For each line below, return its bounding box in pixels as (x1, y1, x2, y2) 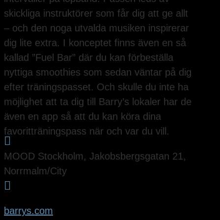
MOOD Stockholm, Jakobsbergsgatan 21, (4, 150, 186, 162)
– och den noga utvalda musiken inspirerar (4, 22, 189, 33)
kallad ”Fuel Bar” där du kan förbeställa (4, 52, 173, 63)
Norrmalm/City (4, 165, 67, 176)
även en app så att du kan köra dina (4, 110, 161, 122)
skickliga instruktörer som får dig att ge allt (4, 7, 188, 19)
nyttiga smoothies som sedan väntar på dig (4, 66, 192, 78)
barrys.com (4, 205, 53, 216)
